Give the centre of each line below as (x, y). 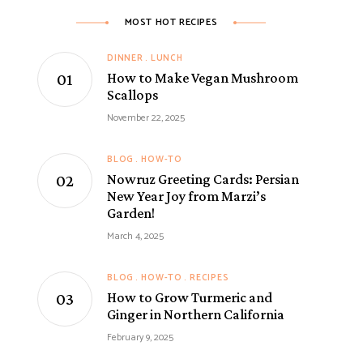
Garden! (131, 213)
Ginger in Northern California (196, 314)
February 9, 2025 (140, 337)
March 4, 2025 (135, 236)
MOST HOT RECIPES (171, 22)
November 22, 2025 (146, 117)
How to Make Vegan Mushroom (203, 77)
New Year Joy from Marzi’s (186, 196)
